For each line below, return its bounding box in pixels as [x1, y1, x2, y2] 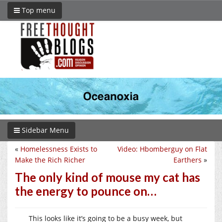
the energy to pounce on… [15, 183, 157, 198]
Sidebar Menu [20, 125, 69, 135]
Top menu [20, 5, 55, 15]
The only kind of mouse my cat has [15, 169, 200, 184]
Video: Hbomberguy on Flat [117, 144, 207, 154]
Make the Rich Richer [15, 155, 85, 165]
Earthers [173, 155, 202, 165]
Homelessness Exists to [20, 144, 97, 154]
